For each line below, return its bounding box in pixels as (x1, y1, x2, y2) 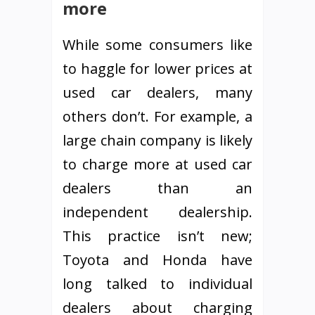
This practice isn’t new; (63, 226, 252, 245)
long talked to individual (63, 274, 252, 293)
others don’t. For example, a (63, 107, 252, 126)
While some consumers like (63, 35, 252, 54)
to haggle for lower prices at (63, 59, 252, 78)
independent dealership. (63, 202, 252, 221)
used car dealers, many (63, 83, 252, 102)
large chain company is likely (63, 131, 252, 150)
